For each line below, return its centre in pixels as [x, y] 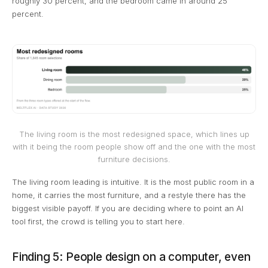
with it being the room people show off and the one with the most [134, 147]
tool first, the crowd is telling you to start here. [98, 222]
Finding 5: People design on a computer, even [131, 257]
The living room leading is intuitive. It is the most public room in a [133, 182]
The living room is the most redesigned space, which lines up [134, 135]
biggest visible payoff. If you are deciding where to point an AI [128, 208]
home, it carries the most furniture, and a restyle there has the [129, 195]
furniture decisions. [134, 160]
